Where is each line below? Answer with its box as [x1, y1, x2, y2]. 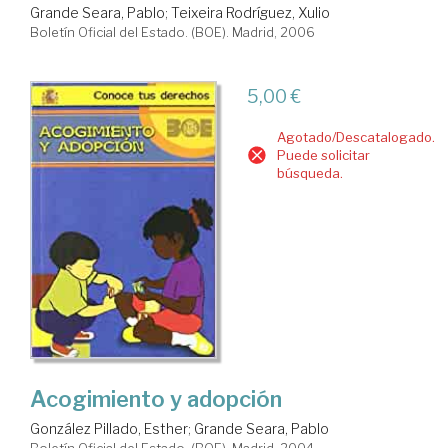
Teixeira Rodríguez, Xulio [171, 4, 330, 22]
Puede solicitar [276, 147, 370, 164]
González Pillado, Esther [30, 420, 188, 438]
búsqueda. [276, 165, 343, 182]
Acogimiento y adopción [30, 386, 282, 413]
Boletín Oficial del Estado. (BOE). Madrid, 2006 [30, 24, 315, 41]
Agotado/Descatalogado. [276, 129, 435, 146]
